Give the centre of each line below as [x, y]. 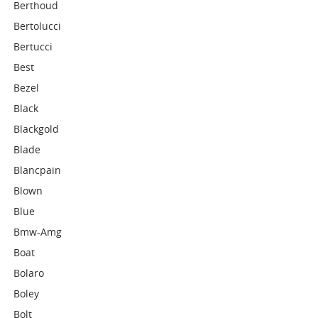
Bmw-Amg [38, 232]
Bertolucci [38, 26]
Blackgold [37, 129]
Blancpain [38, 170]
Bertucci [33, 46]
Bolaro [29, 273]
